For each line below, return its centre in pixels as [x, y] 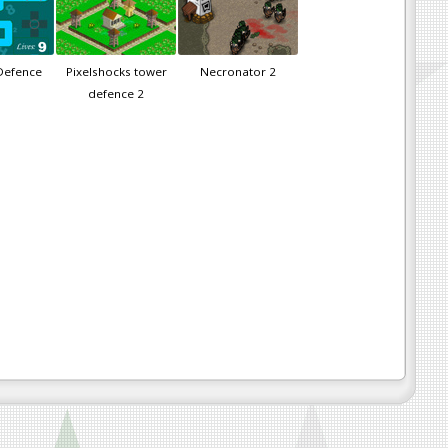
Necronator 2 [238, 72]
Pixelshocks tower [116, 72]
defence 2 [116, 94]
